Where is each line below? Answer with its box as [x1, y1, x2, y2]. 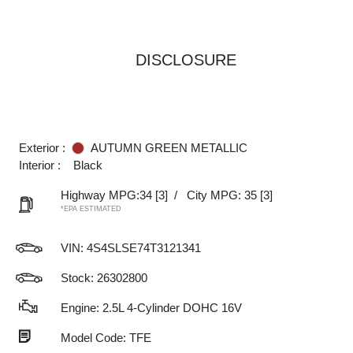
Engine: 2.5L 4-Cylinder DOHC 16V [61, 301, 242, 314]
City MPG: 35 [187, 188, 257, 202]
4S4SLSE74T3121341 [87, 241, 201, 255]
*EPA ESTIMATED [61, 205, 121, 213]
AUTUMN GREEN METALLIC [91, 141, 247, 154]
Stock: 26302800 [61, 271, 147, 284]
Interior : [19, 158, 61, 172]
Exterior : [19, 141, 65, 154]
